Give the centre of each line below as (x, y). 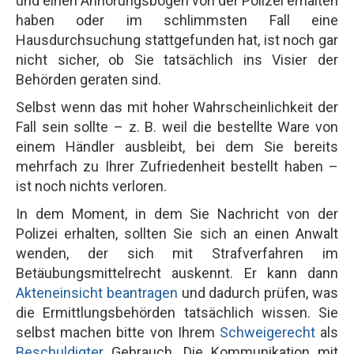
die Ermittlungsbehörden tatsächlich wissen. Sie (177, 312)
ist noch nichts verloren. (91, 186)
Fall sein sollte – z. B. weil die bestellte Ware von (177, 126)
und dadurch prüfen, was (258, 292)
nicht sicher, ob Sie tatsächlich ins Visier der (177, 59)
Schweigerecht (267, 332)
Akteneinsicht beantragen (97, 292)
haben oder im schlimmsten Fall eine (177, 20)
